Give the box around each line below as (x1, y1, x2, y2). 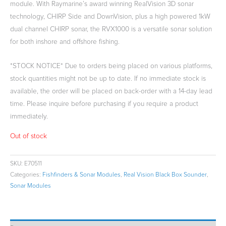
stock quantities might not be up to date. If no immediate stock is (10, 75, 206, 83)
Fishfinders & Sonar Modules (42, 172, 121, 179)
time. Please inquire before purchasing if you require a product (10, 100, 198, 108)
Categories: (10, 172, 42, 179)
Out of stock (10, 133, 47, 140)
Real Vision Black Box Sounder (124, 172, 207, 179)
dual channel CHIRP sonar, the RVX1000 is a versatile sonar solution (10, 25, 212, 33)
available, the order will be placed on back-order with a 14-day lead (10, 88, 212, 95)
